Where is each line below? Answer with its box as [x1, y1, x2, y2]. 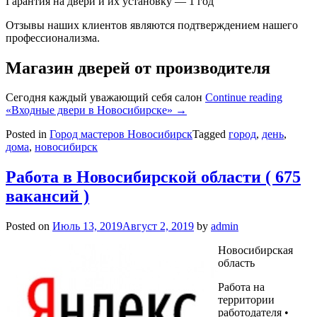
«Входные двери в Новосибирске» [6, 104, 173, 117]
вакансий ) [6, 187, 89, 206]
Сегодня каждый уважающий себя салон [6, 91, 205, 104]
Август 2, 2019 [122, 220, 194, 233]
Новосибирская [218, 244, 293, 257]
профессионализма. [6, 31, 100, 44]
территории [218, 294, 275, 306]
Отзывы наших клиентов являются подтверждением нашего [6, 18, 298, 31]
